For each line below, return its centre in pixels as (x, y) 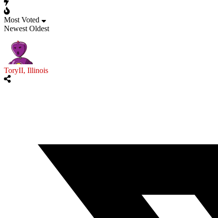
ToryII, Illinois (26, 71)
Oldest (39, 29)
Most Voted (22, 20)
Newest (16, 29)
